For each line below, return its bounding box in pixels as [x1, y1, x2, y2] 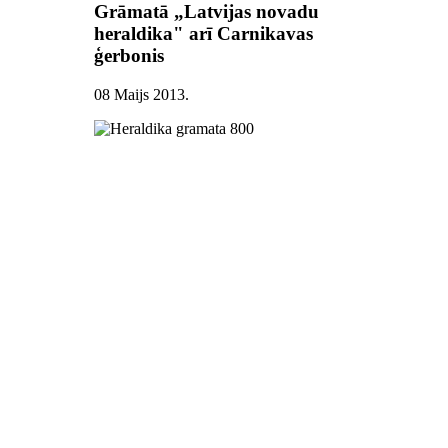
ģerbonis [94, 45, 165, 67]
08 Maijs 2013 [94, 85, 186, 103]
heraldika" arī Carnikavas [94, 23, 314, 45]
